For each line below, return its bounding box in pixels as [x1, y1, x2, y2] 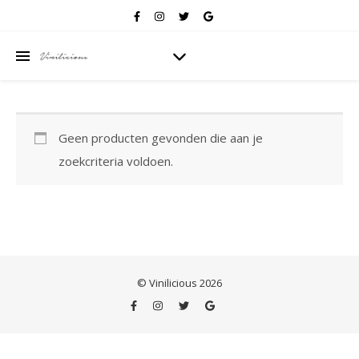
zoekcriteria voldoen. [58, 153, 173, 169]
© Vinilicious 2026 [137, 276, 222, 290]
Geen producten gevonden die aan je [58, 130, 263, 146]
